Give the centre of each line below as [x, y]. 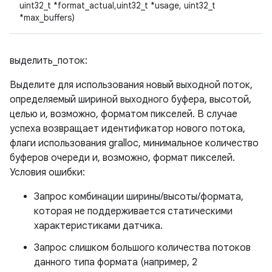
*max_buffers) [47, 18]
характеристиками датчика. [98, 226]
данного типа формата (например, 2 [116, 262]
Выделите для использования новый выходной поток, [131, 85]
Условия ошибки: [47, 172]
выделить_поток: [49, 61]
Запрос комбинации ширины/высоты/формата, [139, 197]
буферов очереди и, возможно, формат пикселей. [122, 158]
